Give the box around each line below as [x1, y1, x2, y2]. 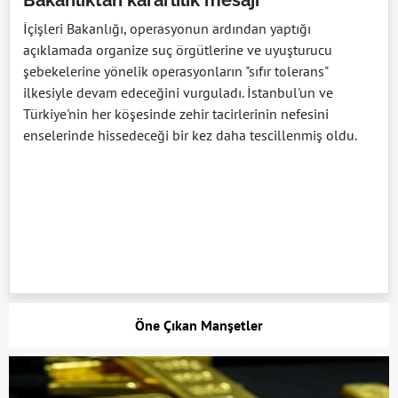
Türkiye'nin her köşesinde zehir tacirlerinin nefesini [23, 105, 329, 123]
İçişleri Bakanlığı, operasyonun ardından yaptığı [23, 20, 311, 37]
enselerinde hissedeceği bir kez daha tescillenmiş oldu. [23, 126, 357, 144]
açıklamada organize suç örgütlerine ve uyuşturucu [23, 41, 332, 59]
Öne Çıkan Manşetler [135, 316, 263, 334]
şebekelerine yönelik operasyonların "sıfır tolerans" [23, 62, 328, 80]
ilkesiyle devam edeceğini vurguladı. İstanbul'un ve [23, 84, 333, 101]
